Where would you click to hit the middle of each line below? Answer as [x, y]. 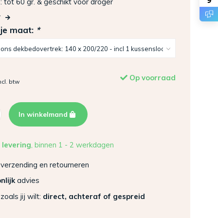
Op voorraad [152, 77]
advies [27, 180]
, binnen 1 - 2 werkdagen [73, 145]
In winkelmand [44, 114]
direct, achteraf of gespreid [94, 196]
